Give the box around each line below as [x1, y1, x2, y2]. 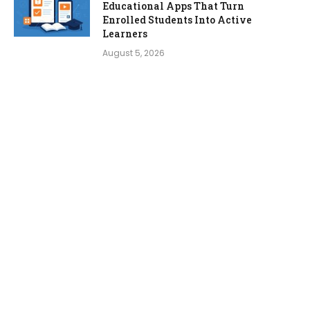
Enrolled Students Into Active [102, 13, 252, 26]
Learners [102, 27, 147, 40]
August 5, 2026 [102, 47, 165, 59]
